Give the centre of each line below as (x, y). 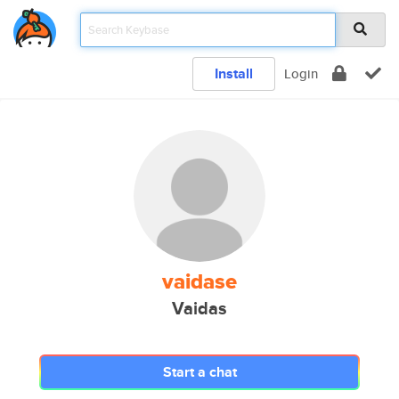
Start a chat (199, 372)
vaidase (199, 281)
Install (234, 73)
